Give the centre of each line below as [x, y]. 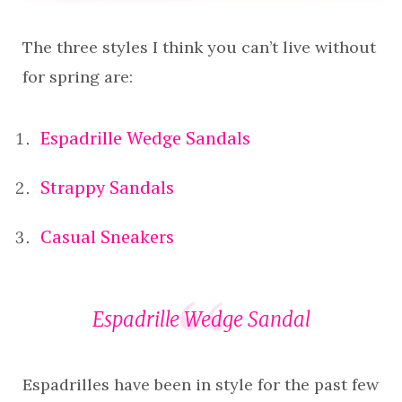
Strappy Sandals [107, 187]
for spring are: [78, 77]
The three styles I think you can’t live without [199, 47]
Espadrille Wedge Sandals [145, 138]
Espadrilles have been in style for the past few [201, 385]
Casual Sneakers [107, 236]
